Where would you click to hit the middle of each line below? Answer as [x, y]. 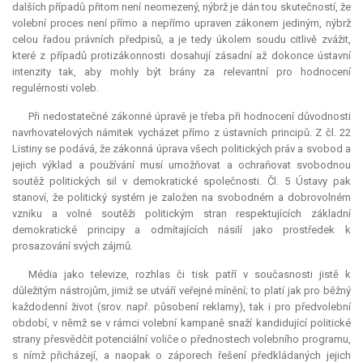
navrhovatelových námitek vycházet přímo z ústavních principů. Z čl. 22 [181, 133]
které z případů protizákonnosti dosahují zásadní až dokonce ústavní [181, 56]
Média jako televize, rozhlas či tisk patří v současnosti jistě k [190, 275]
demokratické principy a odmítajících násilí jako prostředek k [181, 230]
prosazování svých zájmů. [73, 246]
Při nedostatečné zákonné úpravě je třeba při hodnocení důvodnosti [190, 117]
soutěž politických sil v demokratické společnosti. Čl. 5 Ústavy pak [181, 181]
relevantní [246, 72]
